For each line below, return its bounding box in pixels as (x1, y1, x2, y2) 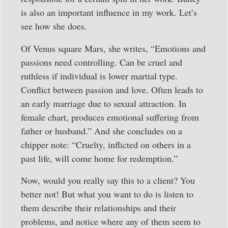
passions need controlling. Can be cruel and (21, 55, 182, 68)
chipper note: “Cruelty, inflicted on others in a (21, 138, 191, 151)
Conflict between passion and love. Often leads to (21, 83, 203, 96)
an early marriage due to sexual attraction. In (21, 97, 186, 109)
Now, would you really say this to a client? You (21, 174, 195, 186)
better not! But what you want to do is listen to (21, 187, 193, 200)
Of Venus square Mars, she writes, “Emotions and (21, 42, 206, 54)
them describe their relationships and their (21, 201, 176, 214)
